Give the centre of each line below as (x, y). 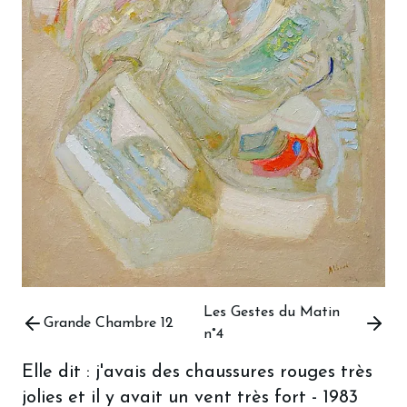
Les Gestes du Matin (272, 312)
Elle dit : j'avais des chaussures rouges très (197, 372)
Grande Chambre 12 (109, 323)
